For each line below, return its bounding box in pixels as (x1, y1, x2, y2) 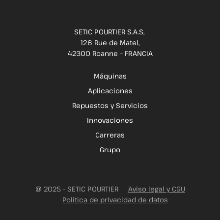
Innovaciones (87, 115, 133, 125)
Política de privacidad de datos (62, 194, 168, 204)
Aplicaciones (87, 85, 133, 95)
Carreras (95, 130, 125, 139)
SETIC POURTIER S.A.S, (74, 27, 146, 36)
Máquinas (93, 71, 127, 81)
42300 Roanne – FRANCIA (67, 48, 153, 58)
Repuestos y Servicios (72, 100, 148, 110)
